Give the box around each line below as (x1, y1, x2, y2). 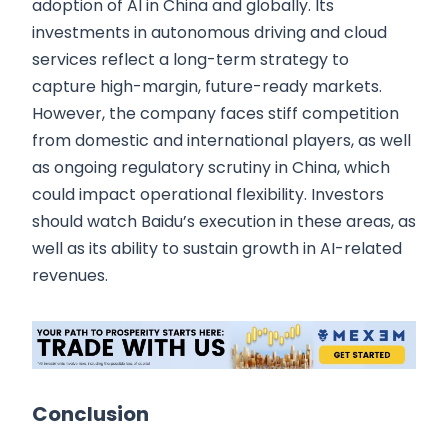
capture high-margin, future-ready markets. (32, 75, 382, 99)
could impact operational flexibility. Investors (32, 183, 384, 207)
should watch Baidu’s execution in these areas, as (32, 210, 416, 234)
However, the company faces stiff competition (32, 102, 399, 126)
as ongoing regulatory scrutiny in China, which (32, 156, 390, 180)
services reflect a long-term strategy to (32, 48, 349, 72)
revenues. (32, 264, 108, 288)
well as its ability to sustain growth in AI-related (32, 237, 402, 261)
